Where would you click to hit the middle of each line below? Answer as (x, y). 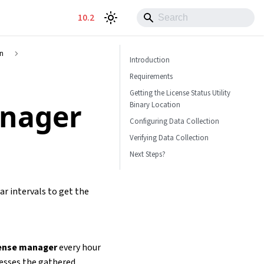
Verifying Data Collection (169, 138)
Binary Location (155, 105)
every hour (79, 248)
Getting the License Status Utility (180, 93)
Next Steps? (148, 154)
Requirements (151, 77)
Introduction (150, 60)
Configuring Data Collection (174, 121)
